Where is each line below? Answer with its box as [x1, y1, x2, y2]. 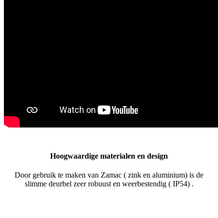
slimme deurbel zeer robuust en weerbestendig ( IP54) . [24, 180, 194, 188]
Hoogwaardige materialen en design [50, 151, 168, 160]
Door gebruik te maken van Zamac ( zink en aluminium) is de [15, 171, 203, 180]
